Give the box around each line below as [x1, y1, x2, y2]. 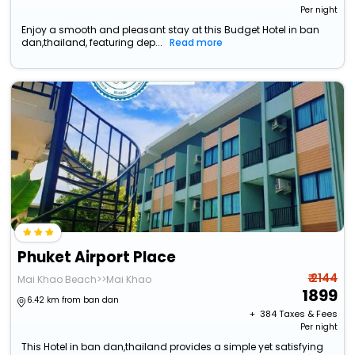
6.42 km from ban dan [27, 294, 120, 307]
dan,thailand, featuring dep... [21, 36, 163, 50]
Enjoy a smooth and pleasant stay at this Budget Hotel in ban [21, 23, 320, 37]
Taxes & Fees [278, 307, 338, 321]
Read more [170, 36, 223, 50]
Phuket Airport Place [17, 246, 177, 269]
